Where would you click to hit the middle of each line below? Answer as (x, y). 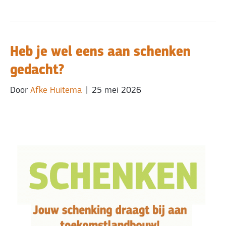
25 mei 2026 (117, 90)
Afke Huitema (56, 90)
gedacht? (37, 69)
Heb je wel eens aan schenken (100, 51)
